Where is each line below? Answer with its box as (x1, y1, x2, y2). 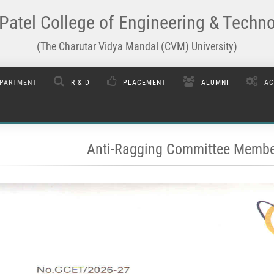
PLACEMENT (123, 78, 166, 87)
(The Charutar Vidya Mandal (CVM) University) (37, 40, 237, 53)
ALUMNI (201, 78, 229, 87)
